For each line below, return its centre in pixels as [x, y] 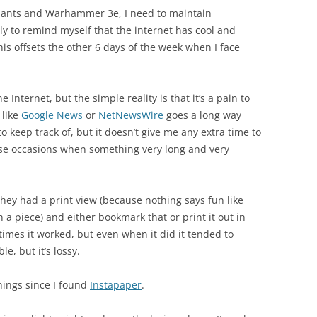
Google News [52, 115]
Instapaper [116, 285]
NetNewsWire [131, 115]
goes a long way [202, 115]
